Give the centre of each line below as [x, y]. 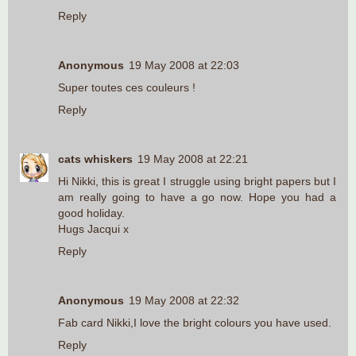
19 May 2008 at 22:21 [193, 159]
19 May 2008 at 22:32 [184, 300]
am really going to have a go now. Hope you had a [197, 197]
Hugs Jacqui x [93, 228]
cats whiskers [95, 159]
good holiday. [91, 213]
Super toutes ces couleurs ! [127, 87]
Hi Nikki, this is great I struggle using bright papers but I [197, 181]
